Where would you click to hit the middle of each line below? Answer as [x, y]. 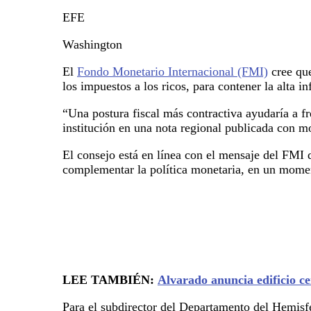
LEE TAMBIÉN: [110, 279]
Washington [92, 44]
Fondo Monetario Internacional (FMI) [173, 71]
